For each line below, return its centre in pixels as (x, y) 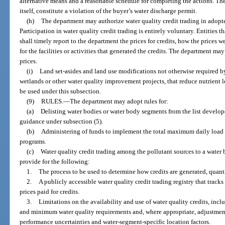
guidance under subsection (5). (62, 122)
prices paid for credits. (50, 192)
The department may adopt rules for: (119, 101)
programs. (33, 142)
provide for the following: (55, 162)
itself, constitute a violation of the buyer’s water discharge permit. (108, 11)
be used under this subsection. (61, 91)
